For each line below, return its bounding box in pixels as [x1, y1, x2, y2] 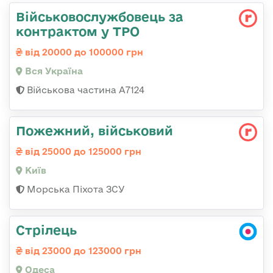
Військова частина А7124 [24, 84, 144, 95]
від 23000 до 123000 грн [23, 245, 141, 256]
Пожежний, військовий [16, 122, 173, 138]
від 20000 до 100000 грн [23, 46, 143, 57]
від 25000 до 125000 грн [23, 146, 141, 157]
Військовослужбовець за [16, 9, 183, 24]
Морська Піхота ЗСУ [24, 183, 125, 194]
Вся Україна [23, 65, 83, 76]
